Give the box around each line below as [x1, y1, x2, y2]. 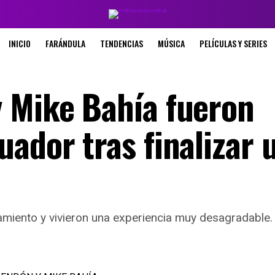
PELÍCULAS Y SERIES [199, 37, 267, 50]
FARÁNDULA [45, 37, 85, 50]
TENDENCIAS [99, 37, 143, 50]
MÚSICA [157, 37, 185, 50]
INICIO [8, 37, 31, 50]
